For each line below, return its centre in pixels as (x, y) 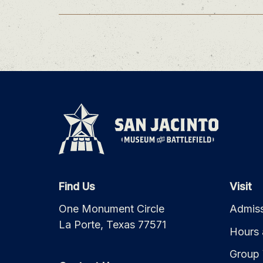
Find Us (77, 186)
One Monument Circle (112, 209)
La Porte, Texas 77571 (113, 225)
